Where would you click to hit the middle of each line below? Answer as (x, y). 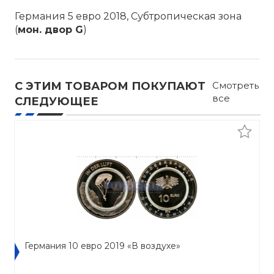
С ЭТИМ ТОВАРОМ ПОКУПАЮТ (110, 86)
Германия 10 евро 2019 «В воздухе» (102, 246)
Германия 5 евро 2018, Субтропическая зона (128, 16)
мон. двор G (50, 30)
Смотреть (235, 85)
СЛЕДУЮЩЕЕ (57, 102)
